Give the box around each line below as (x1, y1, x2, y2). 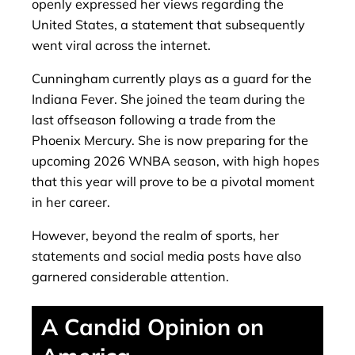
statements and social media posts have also (32, 248, 301, 265)
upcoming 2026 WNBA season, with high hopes (32, 152, 319, 169)
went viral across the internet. (32, 36, 211, 53)
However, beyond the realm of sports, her (32, 227, 279, 244)
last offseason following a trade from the (32, 111, 276, 128)
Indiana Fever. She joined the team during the (32, 90, 305, 107)
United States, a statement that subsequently (32, 16, 305, 32)
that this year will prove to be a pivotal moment (32, 173, 315, 189)
